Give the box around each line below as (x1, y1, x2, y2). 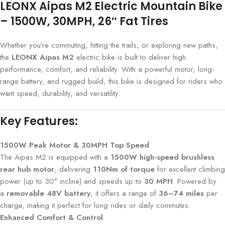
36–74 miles (159, 187, 204, 199)
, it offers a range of (90, 187, 159, 199)
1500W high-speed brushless (110, 151, 214, 163)
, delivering (54, 163, 93, 175)
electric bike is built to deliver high (74, 52, 186, 63)
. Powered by (173, 175, 216, 187)
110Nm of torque (93, 163, 155, 175)
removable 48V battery (7, 187, 90, 199)
